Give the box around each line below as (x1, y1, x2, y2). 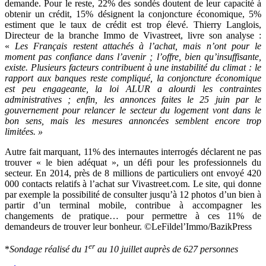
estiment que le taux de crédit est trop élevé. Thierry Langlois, (5, 19, 261, 30)
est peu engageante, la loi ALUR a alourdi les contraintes (5, 83, 261, 94)
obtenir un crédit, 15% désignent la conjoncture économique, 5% (5, 8, 261, 19)
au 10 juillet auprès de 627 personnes (95, 244, 238, 255)
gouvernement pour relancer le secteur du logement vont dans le (5, 104, 261, 115)
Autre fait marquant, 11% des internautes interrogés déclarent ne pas (5, 146, 261, 157)
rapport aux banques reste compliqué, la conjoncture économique (5, 72, 261, 83)
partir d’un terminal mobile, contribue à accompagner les (5, 199, 261, 210)
